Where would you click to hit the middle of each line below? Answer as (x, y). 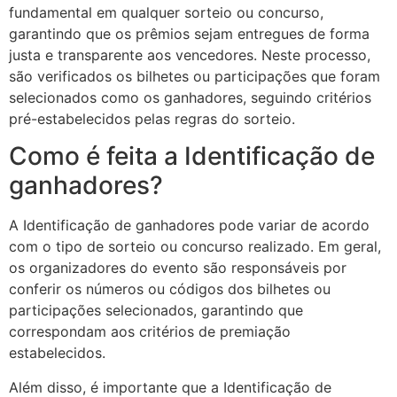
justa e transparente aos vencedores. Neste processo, (190, 55)
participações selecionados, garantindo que (156, 311)
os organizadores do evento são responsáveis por (178, 268)
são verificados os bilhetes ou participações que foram (195, 76)
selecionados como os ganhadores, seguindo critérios (190, 97)
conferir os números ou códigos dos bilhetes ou (170, 289)
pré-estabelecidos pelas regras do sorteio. (152, 119)
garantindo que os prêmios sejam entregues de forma (189, 34)
